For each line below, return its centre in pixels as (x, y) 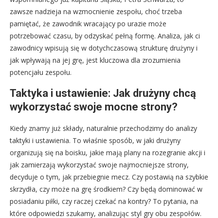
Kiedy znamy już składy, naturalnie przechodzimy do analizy (103, 128)
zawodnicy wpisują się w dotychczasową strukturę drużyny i (104, 48)
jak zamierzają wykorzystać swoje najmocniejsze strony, (99, 165)
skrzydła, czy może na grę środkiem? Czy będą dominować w (106, 189)
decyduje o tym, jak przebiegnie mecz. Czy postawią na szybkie (109, 177)
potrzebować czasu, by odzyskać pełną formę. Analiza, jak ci (105, 36)
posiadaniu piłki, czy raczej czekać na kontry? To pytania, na (104, 201)
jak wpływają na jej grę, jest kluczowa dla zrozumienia (95, 60)
